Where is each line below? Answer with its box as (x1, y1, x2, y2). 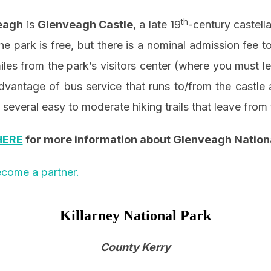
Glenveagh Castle (37, 18, 134, 31)
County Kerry (100, 241, 171, 254)
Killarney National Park (60, 207, 211, 224)
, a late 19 (133, 18, 181, 31)
